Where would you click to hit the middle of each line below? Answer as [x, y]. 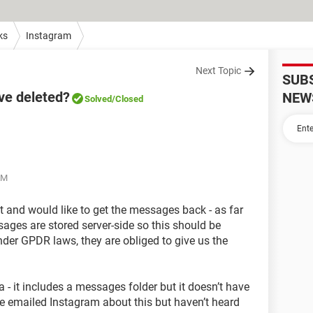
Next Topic [218, 71]
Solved [98, 99]
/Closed [128, 99]
